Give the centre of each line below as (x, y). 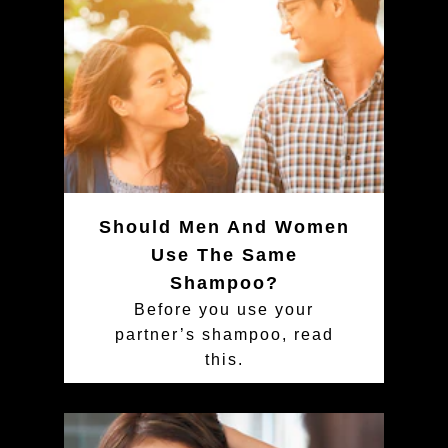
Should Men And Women (224, 226)
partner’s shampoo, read (224, 334)
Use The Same (224, 254)
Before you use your (224, 309)
